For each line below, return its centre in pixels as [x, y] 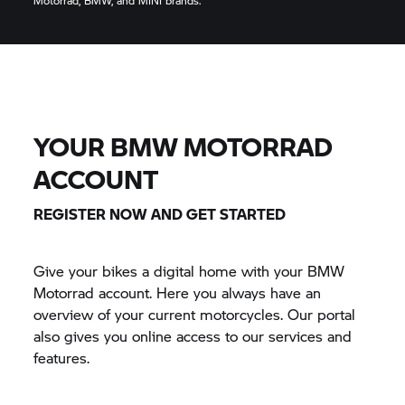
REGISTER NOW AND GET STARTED [160, 214]
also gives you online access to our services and [193, 336]
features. [62, 358]
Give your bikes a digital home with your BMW [189, 271]
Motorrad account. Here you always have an [178, 292]
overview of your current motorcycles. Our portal [195, 314]
